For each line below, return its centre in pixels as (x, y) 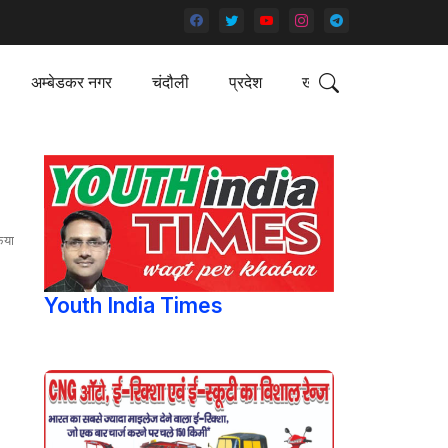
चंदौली (170, 82)
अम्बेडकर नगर (71, 82)
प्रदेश (245, 82)
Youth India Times (133, 306)
